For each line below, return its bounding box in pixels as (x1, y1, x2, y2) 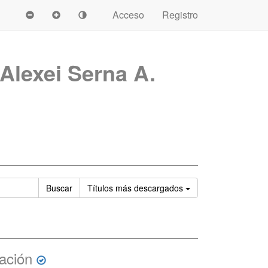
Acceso (112, 8, 144, 22)
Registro (162, 8, 198, 22)
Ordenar (190, 181, 221, 193)
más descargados (115, 182, 183, 194)
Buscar (46, 182, 72, 194)
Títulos (87, 182, 115, 194)
